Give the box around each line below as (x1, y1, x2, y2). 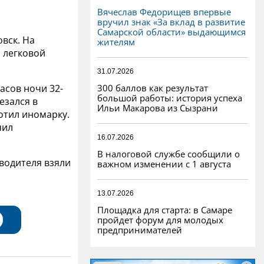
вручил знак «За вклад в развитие (97, 15, 245, 28)
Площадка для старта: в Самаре (97, 203, 232, 216)
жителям (97, 35, 135, 48)
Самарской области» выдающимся (97, 25, 246, 38)
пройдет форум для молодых (97, 213, 223, 226)
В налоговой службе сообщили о (97, 147, 240, 160)
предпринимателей (97, 223, 182, 236)
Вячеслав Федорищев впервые (97, 5, 231, 18)
